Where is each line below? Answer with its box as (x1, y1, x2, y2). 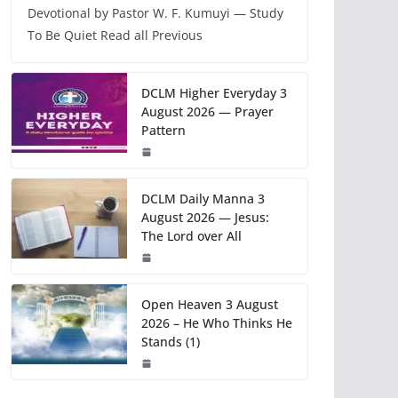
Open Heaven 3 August (141, 296, 278, 314)
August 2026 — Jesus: (141, 209, 269, 227)
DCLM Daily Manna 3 (141, 190, 265, 208)
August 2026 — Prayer (141, 103, 274, 121)
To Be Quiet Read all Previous (28, 27, 203, 44)
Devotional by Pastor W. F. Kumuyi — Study (28, 4, 283, 22)
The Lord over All (141, 227, 242, 245)
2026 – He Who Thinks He (141, 314, 292, 332)
